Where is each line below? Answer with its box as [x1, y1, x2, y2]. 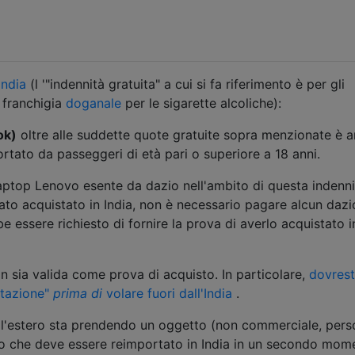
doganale [66, 94, 121, 111]
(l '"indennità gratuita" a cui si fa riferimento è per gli [26, 75, 345, 92]
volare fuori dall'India [102, 284, 232, 301]
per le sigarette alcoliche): [121, 94, 281, 111]
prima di [53, 284, 102, 301]
